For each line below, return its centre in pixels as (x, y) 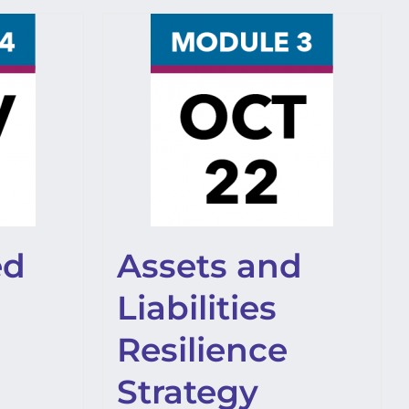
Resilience (202, 350)
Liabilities (197, 308)
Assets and (210, 266)
